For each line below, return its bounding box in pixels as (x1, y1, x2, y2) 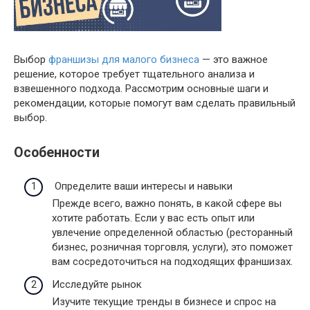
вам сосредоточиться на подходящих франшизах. (52, 255, 293, 268)
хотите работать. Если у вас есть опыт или (52, 211, 255, 224)
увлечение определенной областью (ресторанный (52, 226, 293, 239)
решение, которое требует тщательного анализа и (14, 67, 255, 80)
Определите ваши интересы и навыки (52, 179, 232, 192)
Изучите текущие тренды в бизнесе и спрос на (52, 295, 276, 308)
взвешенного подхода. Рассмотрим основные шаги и (14, 82, 268, 95)
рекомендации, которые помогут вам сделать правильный (14, 96, 295, 109)
